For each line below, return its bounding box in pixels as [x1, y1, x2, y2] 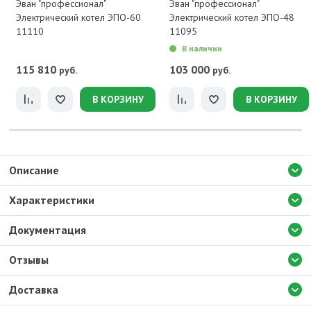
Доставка [9, 283, 58, 296]
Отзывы [9, 253, 49, 267]
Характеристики [9, 193, 94, 207]
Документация [9, 223, 86, 237]
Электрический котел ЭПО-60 [16, 11, 141, 24]
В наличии [182, 43, 222, 53]
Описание [9, 163, 59, 177]
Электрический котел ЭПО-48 [169, 11, 294, 24]
